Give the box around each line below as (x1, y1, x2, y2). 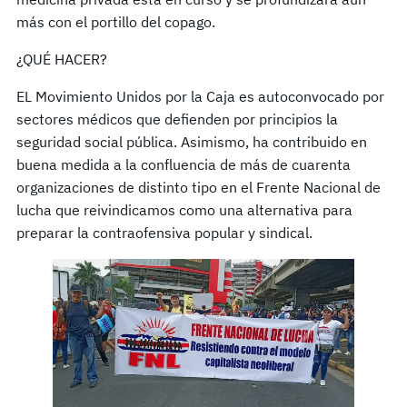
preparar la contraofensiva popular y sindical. (16, 223, 313, 242)
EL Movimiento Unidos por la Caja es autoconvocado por (16, 86, 384, 105)
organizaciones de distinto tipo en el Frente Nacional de (16, 177, 381, 196)
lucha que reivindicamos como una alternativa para (16, 200, 352, 219)
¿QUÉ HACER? (16, 49, 107, 68)
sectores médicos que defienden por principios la (16, 109, 338, 128)
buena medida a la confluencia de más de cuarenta (16, 154, 351, 174)
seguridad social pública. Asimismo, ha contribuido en (16, 132, 367, 151)
